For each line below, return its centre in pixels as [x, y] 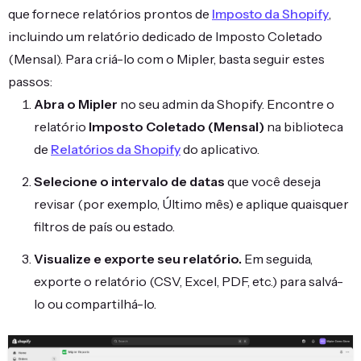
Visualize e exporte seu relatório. [138, 259]
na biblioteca [304, 127]
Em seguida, [277, 259]
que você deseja [273, 181]
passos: [30, 81]
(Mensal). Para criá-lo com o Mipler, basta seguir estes [166, 59]
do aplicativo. [220, 149]
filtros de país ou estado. [104, 226]
